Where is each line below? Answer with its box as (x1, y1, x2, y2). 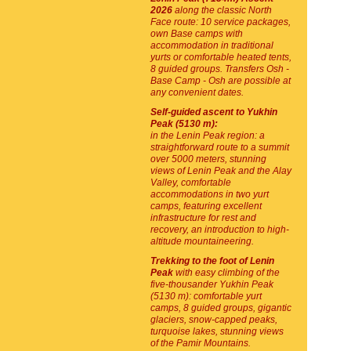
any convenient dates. (150, 87, 244, 98)
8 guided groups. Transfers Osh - (150, 63, 289, 74)
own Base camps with (150, 28, 243, 39)
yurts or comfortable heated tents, (150, 52, 291, 63)
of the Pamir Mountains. (150, 338, 251, 349)
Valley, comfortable (150, 177, 231, 188)
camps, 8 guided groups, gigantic (150, 302, 291, 313)
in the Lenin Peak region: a (150, 130, 265, 141)
